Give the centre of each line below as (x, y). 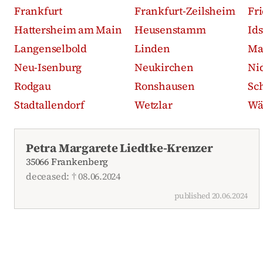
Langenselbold (50, 48)
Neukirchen (164, 67)
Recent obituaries (52, 135)
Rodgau (33, 86)
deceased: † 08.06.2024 (73, 176)
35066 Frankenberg (67, 161)
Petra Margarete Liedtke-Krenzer (119, 148)
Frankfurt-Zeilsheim (185, 11)
